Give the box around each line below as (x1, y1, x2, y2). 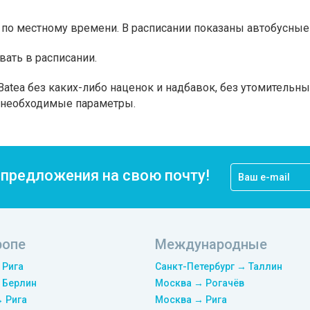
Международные (155, 236, 267, 253)
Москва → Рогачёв (155, 277, 244, 289)
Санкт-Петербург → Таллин (155, 261, 282, 272)
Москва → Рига (155, 294, 227, 305)
